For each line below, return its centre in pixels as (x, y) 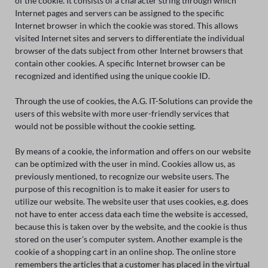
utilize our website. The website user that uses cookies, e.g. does (131, 201)
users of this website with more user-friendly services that (122, 113)
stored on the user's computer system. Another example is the (128, 239)
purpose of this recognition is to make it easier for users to (122, 188)
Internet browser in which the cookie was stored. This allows (126, 25)
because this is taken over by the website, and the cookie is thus (131, 226)
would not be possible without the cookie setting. (105, 126)
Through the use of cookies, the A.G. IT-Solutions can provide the (133, 100)
